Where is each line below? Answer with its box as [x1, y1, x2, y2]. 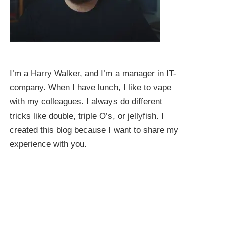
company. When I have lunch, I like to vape [10, 82, 172, 92]
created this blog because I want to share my [10, 125, 179, 135]
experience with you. [10, 139, 87, 149]
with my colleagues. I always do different [10, 96, 163, 106]
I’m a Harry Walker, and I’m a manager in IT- [10, 68, 177, 78]
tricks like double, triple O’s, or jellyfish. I [10, 110, 164, 121]
